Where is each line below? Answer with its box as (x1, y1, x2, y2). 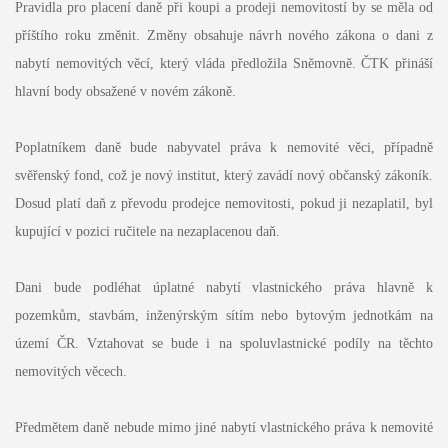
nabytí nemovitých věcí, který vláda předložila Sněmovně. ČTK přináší (14, 56, 434, 72)
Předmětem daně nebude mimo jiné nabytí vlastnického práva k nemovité (14, 420, 434, 436)
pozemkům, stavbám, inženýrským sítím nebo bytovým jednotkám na (14, 308, 434, 324)
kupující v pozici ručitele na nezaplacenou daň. (14, 224, 280, 240)
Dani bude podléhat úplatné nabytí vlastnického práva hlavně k (14, 280, 434, 296)
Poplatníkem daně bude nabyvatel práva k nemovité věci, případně (14, 140, 434, 156)
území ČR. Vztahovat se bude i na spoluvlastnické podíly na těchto (14, 336, 434, 352)
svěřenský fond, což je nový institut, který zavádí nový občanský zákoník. (14, 168, 434, 184)
